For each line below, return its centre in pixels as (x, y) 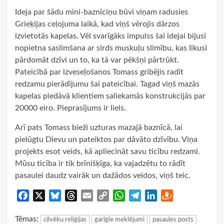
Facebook (46, 196)
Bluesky (74, 196)
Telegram (156, 196)
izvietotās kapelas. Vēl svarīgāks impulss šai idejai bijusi (110, 36)
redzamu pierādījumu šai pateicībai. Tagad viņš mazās (107, 84)
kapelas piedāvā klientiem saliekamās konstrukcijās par (110, 96)
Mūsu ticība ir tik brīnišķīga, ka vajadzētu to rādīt (100, 164)
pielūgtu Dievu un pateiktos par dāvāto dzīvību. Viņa (106, 140)
